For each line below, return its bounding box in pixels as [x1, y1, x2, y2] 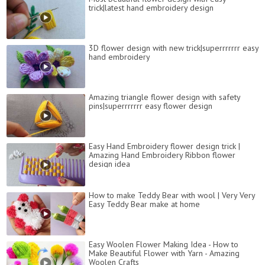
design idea [89, 159, 130, 170]
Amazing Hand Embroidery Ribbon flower [89, 150, 235, 161]
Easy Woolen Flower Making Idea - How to [89, 239, 238, 250]
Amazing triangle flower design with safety [89, 92, 240, 103]
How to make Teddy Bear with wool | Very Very [89, 190, 255, 201]
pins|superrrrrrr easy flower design [89, 101, 212, 112]
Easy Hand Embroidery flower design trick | [89, 141, 240, 152]
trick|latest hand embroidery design [89, 2, 214, 14]
